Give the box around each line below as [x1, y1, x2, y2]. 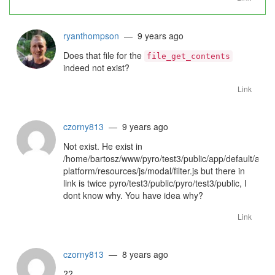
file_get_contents [147, 52, 230, 61]
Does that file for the [63, 49, 144, 61]
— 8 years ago [104, 248, 168, 260]
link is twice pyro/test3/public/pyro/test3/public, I [63, 177, 247, 189]
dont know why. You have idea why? [63, 189, 203, 201]
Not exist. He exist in [63, 140, 142, 152]
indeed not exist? [63, 61, 130, 74]
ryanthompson [63, 29, 119, 42]
